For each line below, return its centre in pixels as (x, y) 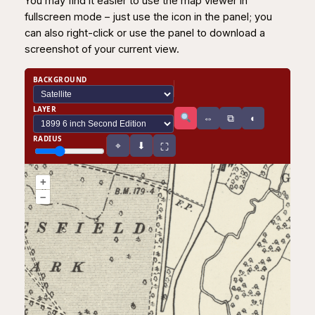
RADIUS (47, 139)
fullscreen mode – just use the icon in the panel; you (148, 17)
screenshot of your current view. (102, 50)
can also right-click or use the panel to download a (144, 33)
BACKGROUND (60, 79)
